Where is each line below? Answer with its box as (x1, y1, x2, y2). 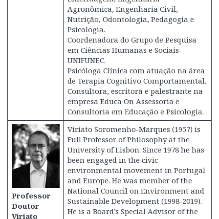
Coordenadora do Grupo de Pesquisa (67, 35, 197, 44)
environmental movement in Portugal (67, 165, 205, 175)
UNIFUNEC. (67, 55, 106, 65)
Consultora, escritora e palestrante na (67, 86, 203, 96)
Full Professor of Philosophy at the (67, 134, 190, 144)
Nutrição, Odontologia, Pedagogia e (67, 14, 194, 24)
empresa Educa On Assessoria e (67, 96, 179, 106)
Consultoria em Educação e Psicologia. (67, 107, 204, 116)
